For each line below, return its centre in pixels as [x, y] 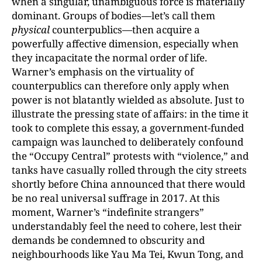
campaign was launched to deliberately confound [127, 142]
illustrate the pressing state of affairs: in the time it [130, 114]
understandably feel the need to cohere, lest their [127, 226]
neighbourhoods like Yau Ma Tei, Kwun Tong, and [127, 254]
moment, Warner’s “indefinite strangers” [108, 212]
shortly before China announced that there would [128, 184]
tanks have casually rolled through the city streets [129, 170]
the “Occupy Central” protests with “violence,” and [130, 156]
